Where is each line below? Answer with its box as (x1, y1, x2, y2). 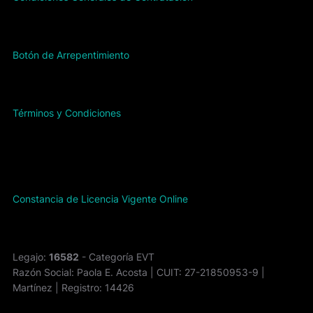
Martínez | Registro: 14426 (12, 281, 134, 293)
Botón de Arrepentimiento (12, 48, 129, 61)
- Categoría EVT (78, 250, 154, 263)
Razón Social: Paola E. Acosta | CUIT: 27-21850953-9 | (12, 265, 265, 278)
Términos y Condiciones (12, 106, 121, 119)
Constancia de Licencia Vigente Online (12, 192, 188, 205)
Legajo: (12, 250, 49, 263)
